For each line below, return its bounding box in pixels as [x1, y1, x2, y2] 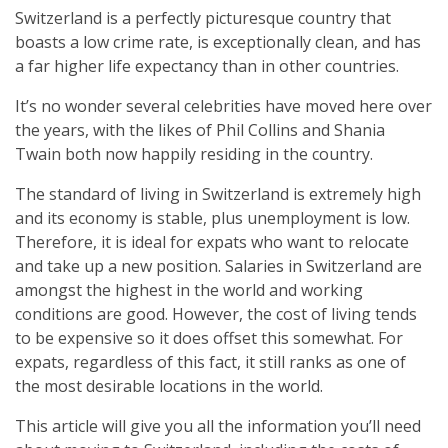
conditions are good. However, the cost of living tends [15, 302, 417, 325]
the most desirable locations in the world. [15, 374, 323, 397]
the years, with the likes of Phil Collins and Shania [15, 118, 385, 141]
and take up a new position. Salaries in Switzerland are [15, 254, 422, 277]
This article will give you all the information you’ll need [15, 414, 421, 437]
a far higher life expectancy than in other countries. [15, 54, 399, 77]
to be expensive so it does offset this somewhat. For [15, 326, 403, 349]
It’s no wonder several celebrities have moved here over [15, 94, 432, 117]
